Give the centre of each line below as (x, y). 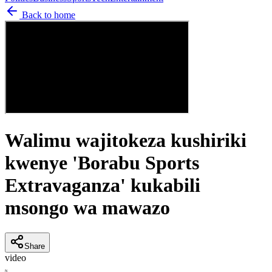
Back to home (47, 15)
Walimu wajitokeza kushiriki (126, 141)
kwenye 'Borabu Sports (102, 163)
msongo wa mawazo (87, 208)
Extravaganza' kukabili (103, 185)
